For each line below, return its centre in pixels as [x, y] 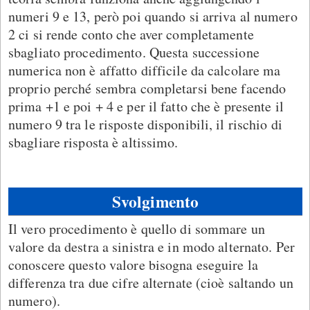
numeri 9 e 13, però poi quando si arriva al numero [153, 17]
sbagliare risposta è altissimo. [93, 143]
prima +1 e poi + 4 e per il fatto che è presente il [146, 107]
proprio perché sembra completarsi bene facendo [147, 89]
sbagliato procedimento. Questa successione [134, 53]
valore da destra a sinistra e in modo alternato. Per [152, 247]
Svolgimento [155, 202]
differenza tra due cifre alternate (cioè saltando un [151, 283]
